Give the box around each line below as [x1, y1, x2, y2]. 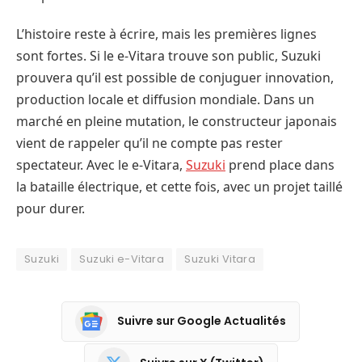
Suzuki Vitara [184, 250, 256, 267]
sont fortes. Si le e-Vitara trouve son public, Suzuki [16, 46, 321, 65]
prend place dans [225, 155, 335, 174]
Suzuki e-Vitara [79, 250, 165, 267]
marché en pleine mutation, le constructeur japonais [16, 112, 337, 130]
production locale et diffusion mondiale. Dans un [16, 90, 314, 108]
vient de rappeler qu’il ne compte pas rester [16, 133, 283, 152]
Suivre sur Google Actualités [116, 313, 286, 330]
